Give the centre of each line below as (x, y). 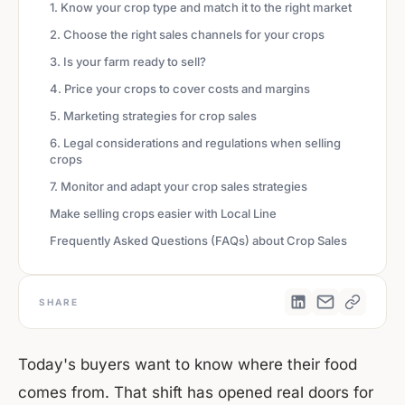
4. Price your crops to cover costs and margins (180, 89)
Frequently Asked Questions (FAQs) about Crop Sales (198, 241)
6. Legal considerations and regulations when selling (195, 143)
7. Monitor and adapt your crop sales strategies (179, 187)
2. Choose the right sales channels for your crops (187, 35)
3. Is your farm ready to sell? (128, 62)
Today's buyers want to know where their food (188, 365)
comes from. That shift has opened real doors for (196, 393)
